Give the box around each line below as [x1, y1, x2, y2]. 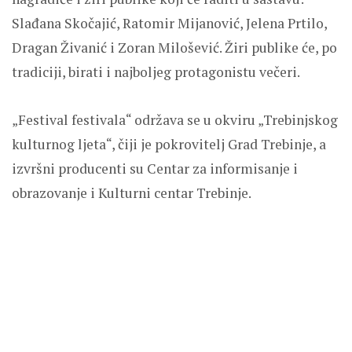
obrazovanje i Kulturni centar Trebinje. [12, 183, 251, 202]
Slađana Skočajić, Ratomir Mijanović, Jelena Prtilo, [12, 13, 327, 32]
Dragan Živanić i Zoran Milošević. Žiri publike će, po [12, 38, 337, 57]
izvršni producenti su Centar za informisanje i [12, 159, 298, 178]
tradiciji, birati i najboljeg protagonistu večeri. [12, 62, 300, 81]
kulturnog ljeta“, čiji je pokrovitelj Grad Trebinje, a [12, 134, 326, 153]
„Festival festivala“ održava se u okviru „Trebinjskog [12, 110, 338, 129]
